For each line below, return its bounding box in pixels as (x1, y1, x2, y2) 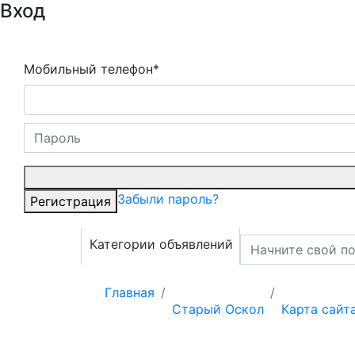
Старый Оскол (172, 301, 264, 317)
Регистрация (30, 193, 111, 209)
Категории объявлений (90, 236, 233, 252)
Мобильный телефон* (24, 61, 159, 77)
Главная (105, 284, 155, 300)
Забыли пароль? (117, 191, 219, 207)
